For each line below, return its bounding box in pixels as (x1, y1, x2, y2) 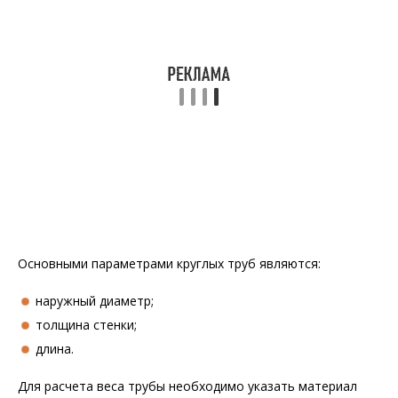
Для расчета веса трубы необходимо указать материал (18, 378, 357, 394)
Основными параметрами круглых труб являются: (18, 255, 321, 272)
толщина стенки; (36, 316, 137, 333)
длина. (36, 340, 74, 357)
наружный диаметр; (36, 292, 154, 309)
